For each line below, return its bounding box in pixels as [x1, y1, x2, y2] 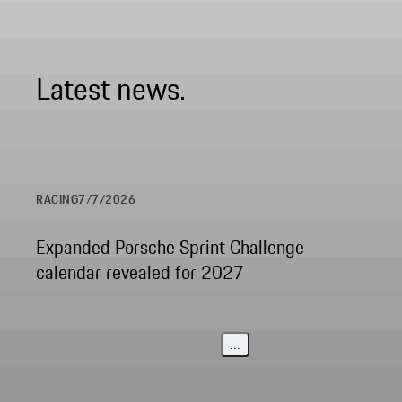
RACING [36, 190, 79, 209]
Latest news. [36, 66, 186, 111]
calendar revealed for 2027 [36, 258, 244, 287]
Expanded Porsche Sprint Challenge [36, 233, 304, 262]
